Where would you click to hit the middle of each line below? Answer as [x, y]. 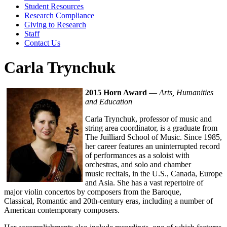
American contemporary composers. [62, 210]
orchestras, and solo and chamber [138, 164]
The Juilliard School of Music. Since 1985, [154, 137]
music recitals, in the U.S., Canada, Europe [154, 173]
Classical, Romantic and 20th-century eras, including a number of [108, 201]
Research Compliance [59, 16]
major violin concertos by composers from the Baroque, [93, 192]
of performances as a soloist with [137, 155]
